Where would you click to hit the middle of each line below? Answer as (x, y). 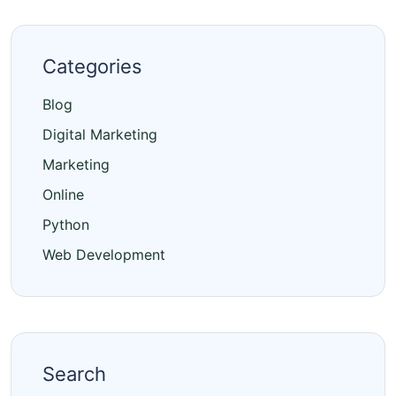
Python (66, 225)
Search (74, 374)
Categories (92, 67)
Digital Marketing (100, 135)
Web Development (104, 255)
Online (63, 195)
